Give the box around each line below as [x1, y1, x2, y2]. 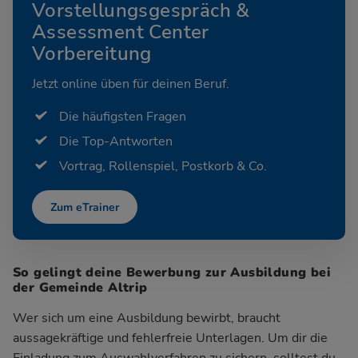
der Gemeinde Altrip [13, 278, 148, 296]
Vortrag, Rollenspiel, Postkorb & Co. [59, 157, 267, 176]
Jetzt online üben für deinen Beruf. [32, 74, 229, 93]
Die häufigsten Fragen [59, 107, 186, 125]
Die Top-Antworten [59, 132, 173, 150]
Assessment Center [32, 18, 209, 45]
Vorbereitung [32, 40, 152, 66]
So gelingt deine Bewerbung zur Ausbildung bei [13, 263, 331, 281]
